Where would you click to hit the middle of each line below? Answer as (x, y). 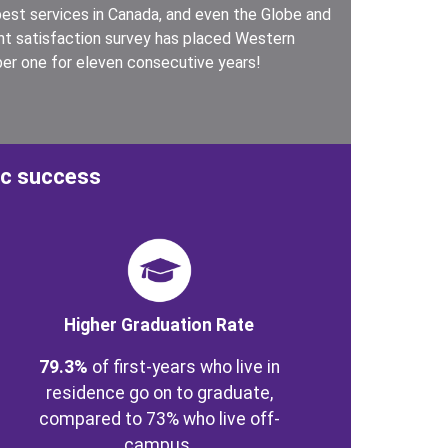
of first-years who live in (183, 367)
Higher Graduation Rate (159, 325)
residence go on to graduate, (159, 393)
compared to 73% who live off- (159, 419)
